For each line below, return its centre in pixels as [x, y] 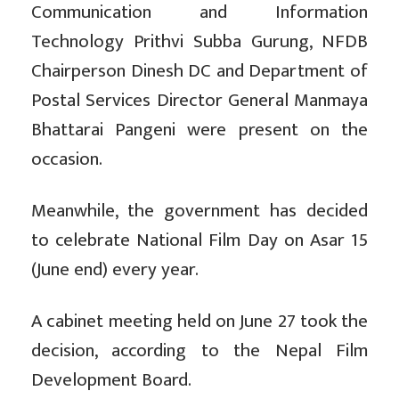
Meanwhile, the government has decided [199, 211]
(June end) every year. [115, 270]
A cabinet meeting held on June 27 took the [199, 322]
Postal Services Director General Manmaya [199, 101]
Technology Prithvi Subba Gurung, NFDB [199, 42]
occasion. [67, 159]
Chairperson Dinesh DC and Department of [199, 71]
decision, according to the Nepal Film [199, 351]
